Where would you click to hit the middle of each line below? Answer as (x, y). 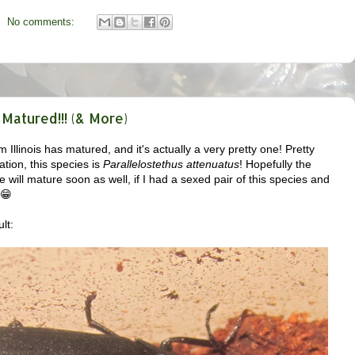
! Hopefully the (275, 164)
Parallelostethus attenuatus (171, 164)
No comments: (42, 22)
